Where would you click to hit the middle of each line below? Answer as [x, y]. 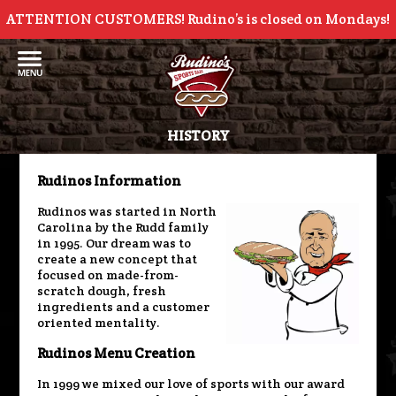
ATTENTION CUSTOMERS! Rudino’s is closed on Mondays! [198, 19]
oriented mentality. [99, 323]
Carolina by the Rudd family [123, 227]
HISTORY [198, 136]
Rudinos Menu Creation [117, 353]
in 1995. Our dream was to [114, 243]
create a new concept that [118, 259]
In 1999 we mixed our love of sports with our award [191, 384]
